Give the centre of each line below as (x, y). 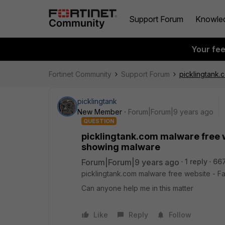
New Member (100, 112)
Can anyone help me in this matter (137, 188)
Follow (180, 215)
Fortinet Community (80, 74)
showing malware (121, 147)
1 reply (196, 161)
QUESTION (99, 121)
